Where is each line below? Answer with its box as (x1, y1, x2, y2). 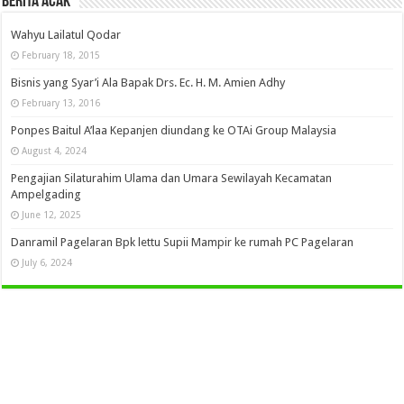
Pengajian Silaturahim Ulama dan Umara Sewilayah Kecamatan (11, 170, 333, 185)
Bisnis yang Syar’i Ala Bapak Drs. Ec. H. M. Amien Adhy (11, 75, 286, 89)
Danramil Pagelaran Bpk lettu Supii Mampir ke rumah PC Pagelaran (11, 234, 354, 249)
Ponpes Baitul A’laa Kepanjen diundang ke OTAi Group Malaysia (11, 123, 337, 137)
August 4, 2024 (22, 144, 87, 156)
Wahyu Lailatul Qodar (11, 27, 122, 41)
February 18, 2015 (22, 49, 101, 60)
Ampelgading (11, 187, 82, 201)
